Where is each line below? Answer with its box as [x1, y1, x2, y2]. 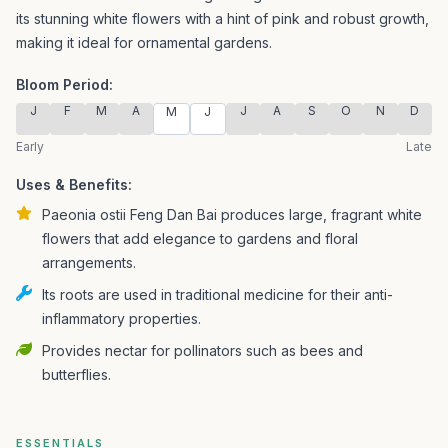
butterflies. [42, 366, 111, 383]
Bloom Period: [16, 76, 113, 93]
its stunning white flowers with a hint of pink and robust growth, [16, 10, 429, 27]
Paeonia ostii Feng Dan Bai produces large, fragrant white [42, 206, 422, 223]
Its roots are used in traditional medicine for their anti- [42, 286, 393, 303]
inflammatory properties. [42, 310, 201, 327]
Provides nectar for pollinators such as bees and [42, 342, 363, 359]
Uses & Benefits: [16, 176, 132, 193]
